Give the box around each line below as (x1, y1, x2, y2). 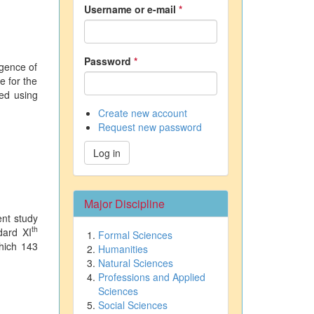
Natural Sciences (97, 255, 173, 270)
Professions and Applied (97, 269, 205, 284)
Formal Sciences (97, 227, 172, 242)
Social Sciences (97, 297, 168, 312)
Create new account (97, 105, 187, 120)
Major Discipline (83, 195, 165, 212)
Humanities (97, 241, 148, 256)
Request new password (97, 119, 202, 134)
